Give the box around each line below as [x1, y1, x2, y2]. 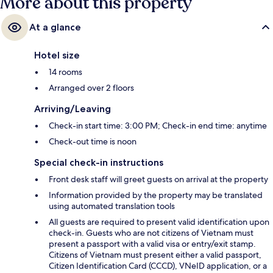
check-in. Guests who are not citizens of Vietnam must [49, 227, 253, 238]
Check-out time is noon [49, 135, 136, 147]
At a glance [29, 21, 81, 33]
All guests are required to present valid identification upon [49, 216, 269, 227]
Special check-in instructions [34, 156, 163, 168]
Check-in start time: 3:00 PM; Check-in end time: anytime [49, 119, 267, 131]
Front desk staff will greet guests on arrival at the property [49, 173, 268, 185]
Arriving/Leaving [34, 102, 111, 115]
